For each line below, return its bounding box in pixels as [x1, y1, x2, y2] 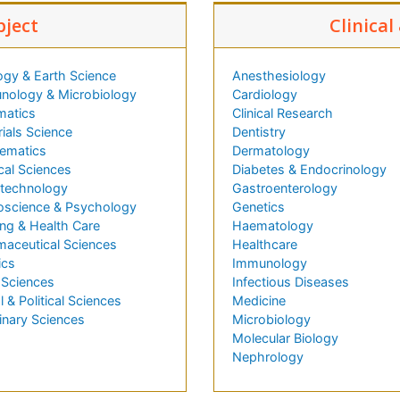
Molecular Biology [232, 330, 338, 346]
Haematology [232, 218, 313, 234]
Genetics [232, 199, 285, 215]
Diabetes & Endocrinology [232, 162, 387, 178]
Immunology [232, 255, 307, 271]
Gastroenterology [232, 180, 337, 196]
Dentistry [232, 124, 286, 140]
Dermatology [232, 143, 310, 159]
